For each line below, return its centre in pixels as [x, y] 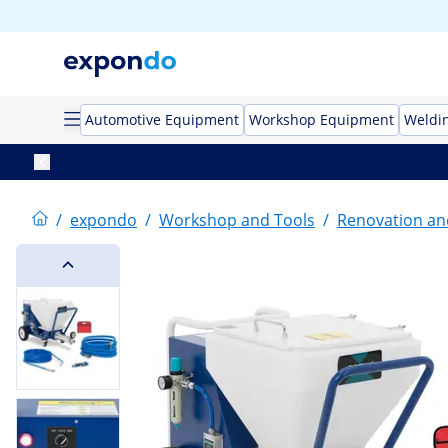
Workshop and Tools [237, 220]
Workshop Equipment [321, 119]
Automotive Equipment [162, 119]
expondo [103, 220]
